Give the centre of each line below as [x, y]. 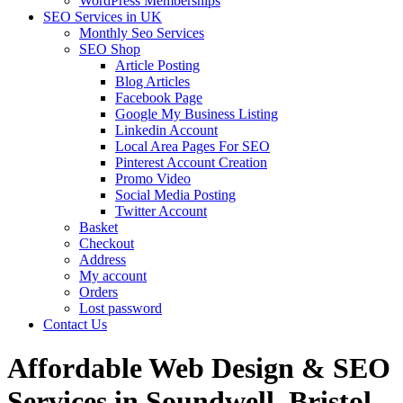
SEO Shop [110, 49]
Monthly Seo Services [142, 33]
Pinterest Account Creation [191, 162]
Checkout [107, 243]
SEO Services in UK [103, 17]
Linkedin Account [166, 130]
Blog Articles [152, 81]
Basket [99, 227]
